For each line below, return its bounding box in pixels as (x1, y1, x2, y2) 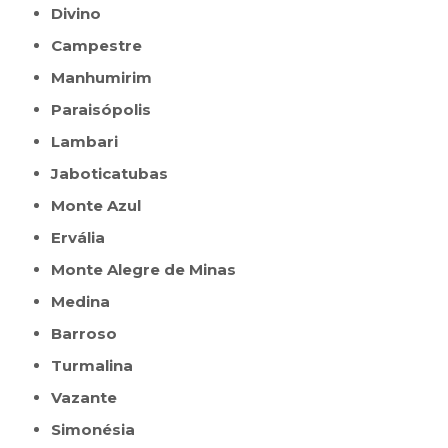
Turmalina (62, 356, 134, 376)
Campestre (62, 36, 143, 56)
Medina (65, 292, 111, 312)
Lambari (60, 132, 119, 152)
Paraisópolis (62, 100, 152, 120)
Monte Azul (65, 196, 142, 216)
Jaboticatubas (59, 164, 169, 184)
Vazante (61, 388, 118, 408)
